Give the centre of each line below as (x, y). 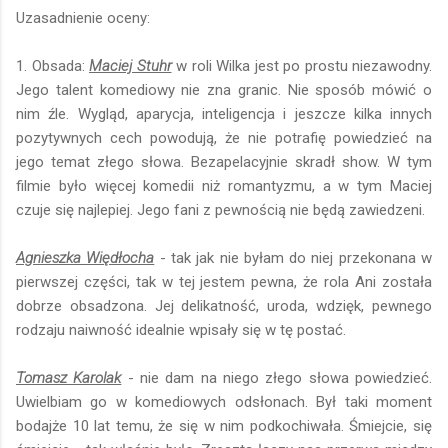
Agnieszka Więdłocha (85, 257)
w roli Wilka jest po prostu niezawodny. (301, 65)
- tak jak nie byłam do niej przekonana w (293, 257)
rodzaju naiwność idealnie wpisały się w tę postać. (181, 329)
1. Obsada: (52, 65)
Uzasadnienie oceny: (83, 17)
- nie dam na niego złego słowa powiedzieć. (277, 377)
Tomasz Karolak (69, 377)
